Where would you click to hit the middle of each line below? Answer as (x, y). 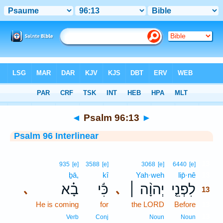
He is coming (57, 204)
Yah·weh (150, 175)
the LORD (148, 204)
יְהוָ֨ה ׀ (146, 189)
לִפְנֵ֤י (183, 189)
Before (185, 204)
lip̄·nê (187, 175)
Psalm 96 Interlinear (56, 136)
